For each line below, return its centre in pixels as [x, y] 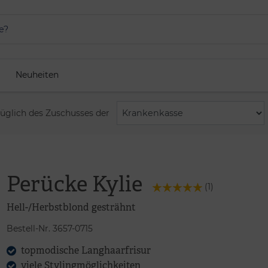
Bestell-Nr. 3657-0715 [49, 228]
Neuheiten [37, 75]
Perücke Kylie [74, 183]
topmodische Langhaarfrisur [86, 250]
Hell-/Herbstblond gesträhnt [71, 207]
